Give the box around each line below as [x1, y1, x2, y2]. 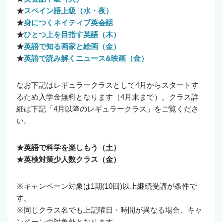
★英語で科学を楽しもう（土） [16, 143, 120, 152]
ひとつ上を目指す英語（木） [24, 30, 120, 39]
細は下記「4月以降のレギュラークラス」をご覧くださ [16, 105, 199, 113]
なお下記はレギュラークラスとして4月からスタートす [16, 81, 199, 89]
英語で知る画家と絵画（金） [24, 42, 120, 51]
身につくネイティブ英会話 [24, 18, 113, 27]
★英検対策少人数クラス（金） [16, 155, 120, 164]
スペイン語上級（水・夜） [24, 6, 113, 15]
